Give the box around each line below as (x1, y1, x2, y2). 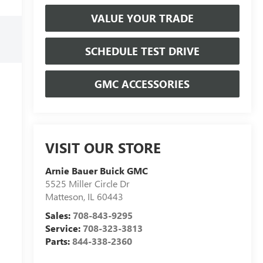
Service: (45, 222, 83, 235)
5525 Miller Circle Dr (45, 177, 130, 190)
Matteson (45, 190, 83, 203)
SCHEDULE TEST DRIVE (85, 43, 200, 58)
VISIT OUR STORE (45, 138, 161, 157)
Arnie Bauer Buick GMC (45, 164, 148, 177)
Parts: (45, 235, 72, 248)
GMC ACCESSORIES (95, 76, 190, 91)
